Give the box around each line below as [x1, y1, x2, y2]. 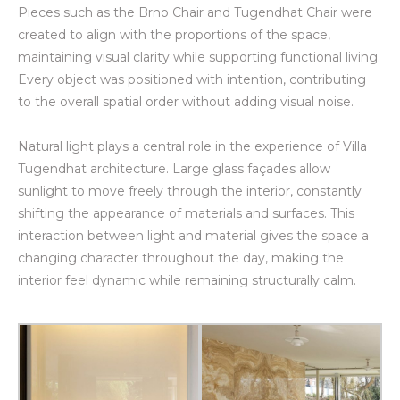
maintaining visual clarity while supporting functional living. [18, 48, 380, 65]
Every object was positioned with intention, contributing [18, 71, 366, 87]
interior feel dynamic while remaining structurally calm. [18, 271, 356, 288]
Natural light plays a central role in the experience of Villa [18, 137, 367, 154]
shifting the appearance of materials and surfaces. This [18, 204, 354, 221]
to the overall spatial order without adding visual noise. [18, 93, 354, 110]
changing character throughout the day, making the [18, 249, 344, 266]
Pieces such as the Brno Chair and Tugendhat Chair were [18, 4, 372, 21]
